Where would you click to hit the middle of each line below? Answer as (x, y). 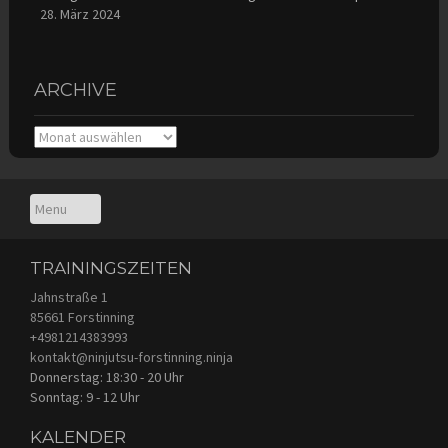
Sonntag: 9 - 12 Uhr (85, 397)
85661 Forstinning (82, 317)
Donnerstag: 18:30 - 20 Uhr (107, 377)
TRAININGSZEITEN (111, 268)
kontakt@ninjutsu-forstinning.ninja (131, 357)
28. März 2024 (79, 14)
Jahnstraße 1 (69, 297)
